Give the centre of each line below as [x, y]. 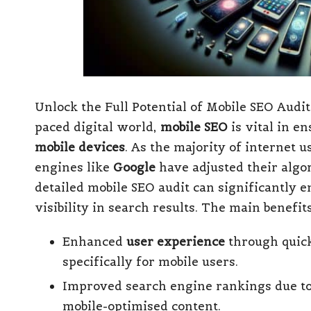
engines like [74, 167]
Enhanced [94, 241]
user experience [176, 241]
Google [134, 167]
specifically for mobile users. [150, 261]
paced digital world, [98, 127]
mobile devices [80, 147]
